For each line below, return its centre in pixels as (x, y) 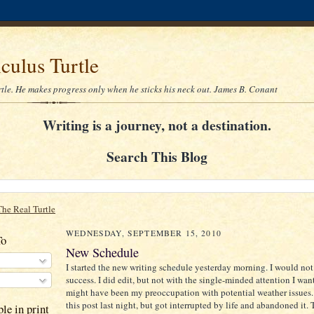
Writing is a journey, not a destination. (157, 125)
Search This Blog (157, 157)
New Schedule (102, 253)
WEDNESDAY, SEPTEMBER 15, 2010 (144, 233)
